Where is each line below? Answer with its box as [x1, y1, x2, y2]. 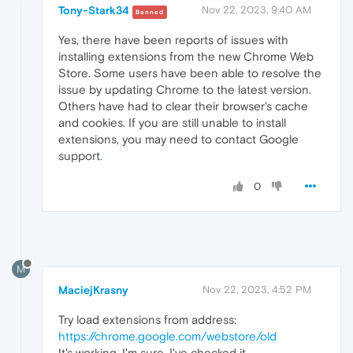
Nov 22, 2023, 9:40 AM [202, 4, 311, 17]
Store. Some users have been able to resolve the [58, 66, 321, 80]
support [58, 149, 100, 163]
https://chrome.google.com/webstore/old [58, 329, 277, 344]
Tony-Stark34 [58, 4, 129, 17]
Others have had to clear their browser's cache [58, 99, 308, 113]
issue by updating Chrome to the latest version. [58, 83, 311, 97]
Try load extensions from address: [58, 313, 236, 327]
